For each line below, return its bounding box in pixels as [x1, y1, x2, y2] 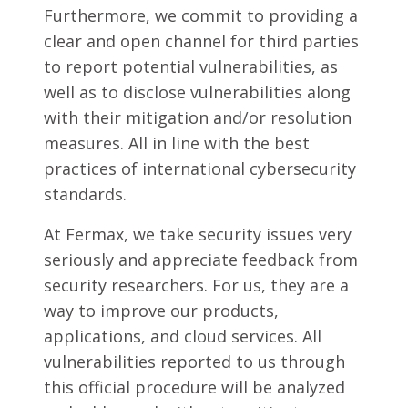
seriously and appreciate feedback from [44, 249, 358, 270]
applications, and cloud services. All [44, 325, 321, 347]
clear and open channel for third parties [44, 30, 359, 52]
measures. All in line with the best [44, 132, 310, 154]
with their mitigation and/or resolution [44, 107, 352, 128]
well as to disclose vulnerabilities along [44, 81, 351, 103]
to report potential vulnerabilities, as [44, 56, 338, 77]
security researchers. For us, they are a [44, 274, 349, 296]
